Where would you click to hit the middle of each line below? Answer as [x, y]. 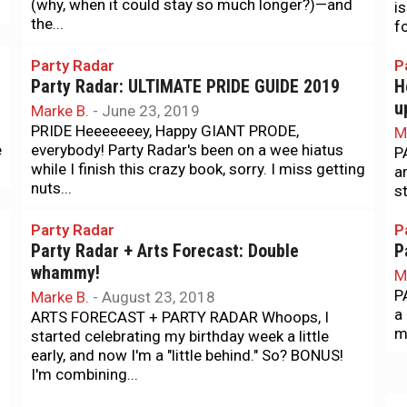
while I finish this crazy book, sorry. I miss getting [198, 169]
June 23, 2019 [151, 111]
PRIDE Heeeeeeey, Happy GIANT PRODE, [165, 131]
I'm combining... [84, 374]
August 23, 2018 [159, 297]
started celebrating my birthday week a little [180, 336]
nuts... [51, 188]
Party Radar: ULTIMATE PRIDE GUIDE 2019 [185, 87]
